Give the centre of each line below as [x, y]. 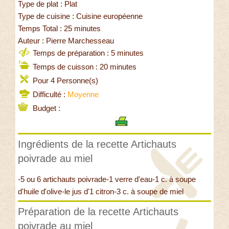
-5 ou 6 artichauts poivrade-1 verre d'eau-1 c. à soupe [107, 179]
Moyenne [83, 95]
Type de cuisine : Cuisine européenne [80, 16]
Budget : [45, 108]
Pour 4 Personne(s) [64, 81]
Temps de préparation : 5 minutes [87, 53]
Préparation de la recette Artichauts [98, 212]
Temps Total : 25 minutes [59, 29]
